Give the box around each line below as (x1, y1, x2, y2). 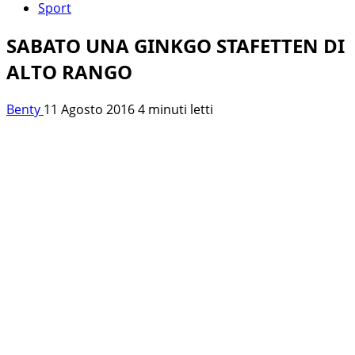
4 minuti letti (138, 100, 213, 118)
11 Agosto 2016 (44, 100, 138, 118)
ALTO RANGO (6, 58, 132, 85)
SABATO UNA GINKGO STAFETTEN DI (6, 32, 345, 59)
